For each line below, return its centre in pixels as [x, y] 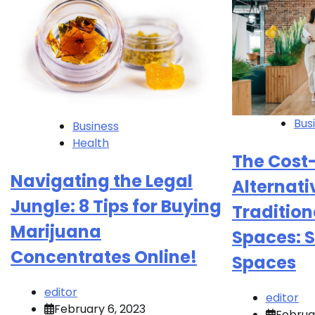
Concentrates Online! [104, 257]
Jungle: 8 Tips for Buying [116, 206]
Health [91, 143]
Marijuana [56, 231]
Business [96, 126]
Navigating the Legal [102, 181]
